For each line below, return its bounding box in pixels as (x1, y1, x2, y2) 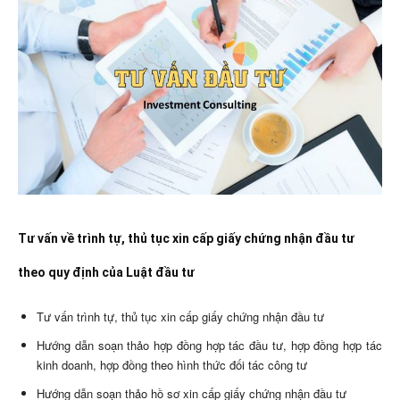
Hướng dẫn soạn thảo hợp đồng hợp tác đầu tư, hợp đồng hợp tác (37, 336, 382, 354)
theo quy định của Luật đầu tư (18, 264, 195, 279)
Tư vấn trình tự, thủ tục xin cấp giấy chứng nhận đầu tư (37, 307, 324, 325)
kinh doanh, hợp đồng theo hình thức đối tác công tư (37, 355, 307, 373)
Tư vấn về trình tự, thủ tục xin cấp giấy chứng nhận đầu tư (18, 230, 354, 246)
